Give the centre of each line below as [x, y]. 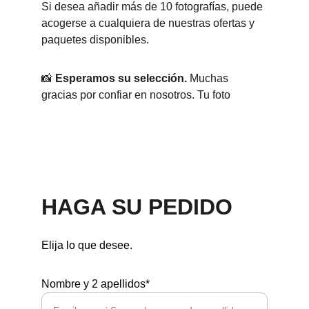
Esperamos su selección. [121, 78]
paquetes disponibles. [95, 40]
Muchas [209, 78]
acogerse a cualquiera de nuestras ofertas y [149, 23]
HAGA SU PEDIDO [137, 207]
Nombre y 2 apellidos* [96, 284]
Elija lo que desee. [87, 245]
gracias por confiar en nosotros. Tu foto [136, 95]
